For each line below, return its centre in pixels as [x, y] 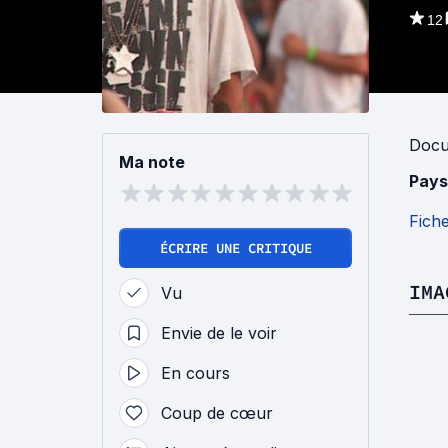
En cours [195, 373]
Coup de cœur [217, 413]
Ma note [152, 162]
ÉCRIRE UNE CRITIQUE [235, 248]
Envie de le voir [219, 333]
